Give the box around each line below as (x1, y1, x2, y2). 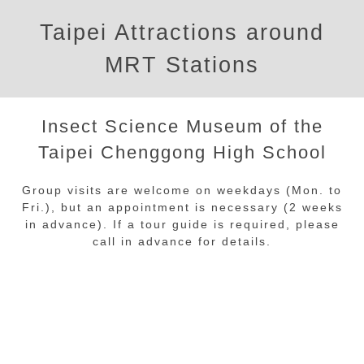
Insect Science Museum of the (41, 116, 323, 136)
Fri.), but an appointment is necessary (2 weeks (21, 201, 343, 214)
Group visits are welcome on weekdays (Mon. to (22, 184, 342, 197)
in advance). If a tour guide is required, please (24, 218, 340, 231)
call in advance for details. (93, 235, 271, 248)
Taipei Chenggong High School (37, 142, 327, 162)
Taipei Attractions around (40, 20, 324, 45)
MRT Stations (105, 53, 259, 77)
